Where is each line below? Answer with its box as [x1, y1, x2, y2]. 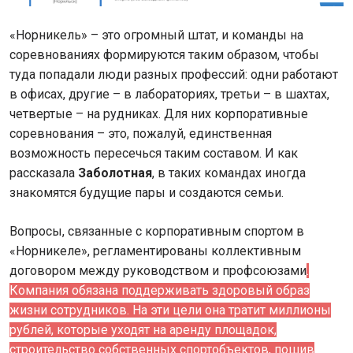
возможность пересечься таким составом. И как [9, 146, 298, 162]
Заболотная [78, 165, 152, 181]
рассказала [9, 165, 78, 181]
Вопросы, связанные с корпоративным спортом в [9, 224, 304, 240]
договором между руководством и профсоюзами [9, 263, 307, 279]
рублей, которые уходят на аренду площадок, [9, 322, 277, 338]
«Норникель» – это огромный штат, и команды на [9, 28, 303, 43]
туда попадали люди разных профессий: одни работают [9, 67, 338, 83]
